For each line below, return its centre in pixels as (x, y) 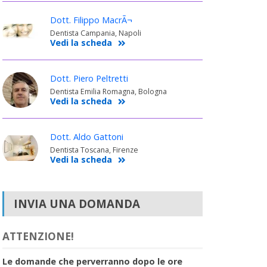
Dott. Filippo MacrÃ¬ (91, 20)
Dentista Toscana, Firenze (94, 150)
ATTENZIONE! (38, 236)
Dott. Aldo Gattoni (86, 136)
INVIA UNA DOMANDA (77, 203)
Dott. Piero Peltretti (89, 78)
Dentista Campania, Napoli (95, 33)
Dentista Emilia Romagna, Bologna (108, 91)
